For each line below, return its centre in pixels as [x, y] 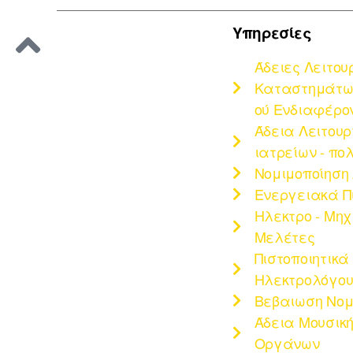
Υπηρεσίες [272, 32]
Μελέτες [284, 236]
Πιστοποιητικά [301, 257]
